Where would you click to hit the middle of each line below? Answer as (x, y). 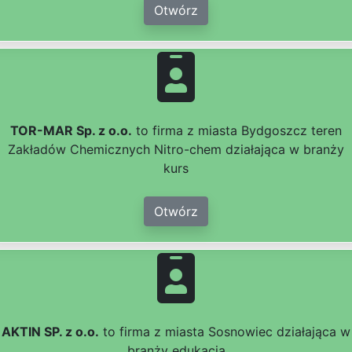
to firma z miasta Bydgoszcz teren (237, 131)
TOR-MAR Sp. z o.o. (71, 131)
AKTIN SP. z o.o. (50, 332)
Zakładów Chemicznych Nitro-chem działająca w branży (176, 150)
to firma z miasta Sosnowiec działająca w (225, 332)
